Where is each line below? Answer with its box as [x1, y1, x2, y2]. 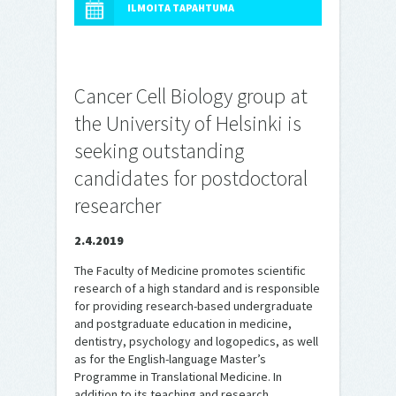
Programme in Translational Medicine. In [74, 369, 282, 385]
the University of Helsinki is [74, 110, 301, 137]
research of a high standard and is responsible [74, 280, 320, 296]
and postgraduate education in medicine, [74, 316, 292, 331]
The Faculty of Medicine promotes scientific [74, 263, 306, 278]
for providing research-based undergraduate [74, 298, 313, 314]
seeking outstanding [74, 137, 244, 164]
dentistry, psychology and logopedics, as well [74, 333, 318, 349]
